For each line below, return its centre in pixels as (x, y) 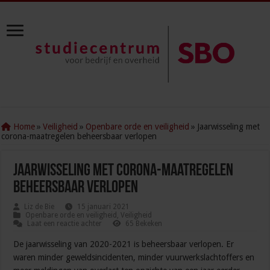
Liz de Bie (39, 207)
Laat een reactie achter (65, 224)
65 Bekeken (144, 224)
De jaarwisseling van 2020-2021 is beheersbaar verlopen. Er (124, 244)
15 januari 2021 (104, 207)
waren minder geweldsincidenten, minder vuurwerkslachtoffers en (134, 258)
